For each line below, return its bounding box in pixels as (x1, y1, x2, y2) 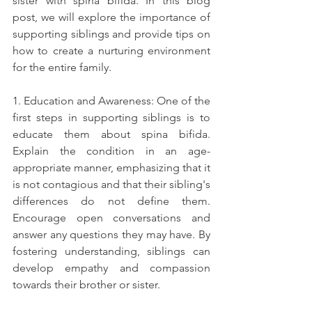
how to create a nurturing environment (13, 44, 210, 58)
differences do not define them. (13, 194, 210, 208)
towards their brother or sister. (13, 278, 160, 292)
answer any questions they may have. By (13, 228, 210, 242)
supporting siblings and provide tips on (13, 27, 210, 41)
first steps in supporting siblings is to (13, 111, 210, 125)
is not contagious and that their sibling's (13, 178, 210, 192)
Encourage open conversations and (13, 211, 210, 225)
